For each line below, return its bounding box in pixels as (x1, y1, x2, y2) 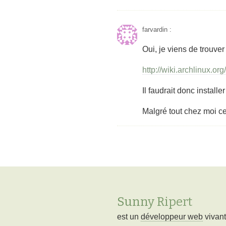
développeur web (141, 212, 203, 221)
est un (117, 212, 141, 221)
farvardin (142, 26, 167, 34)
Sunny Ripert (117, 195, 192, 209)
